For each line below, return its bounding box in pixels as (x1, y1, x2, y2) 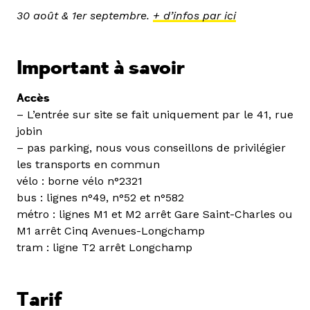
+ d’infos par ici (153, 8, 236, 22)
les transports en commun (17, 157, 160, 171)
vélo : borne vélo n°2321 (17, 174, 143, 188)
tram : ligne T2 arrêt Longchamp (17, 240, 192, 254)
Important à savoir (17, 55, 185, 80)
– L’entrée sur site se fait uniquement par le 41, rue (17, 107, 293, 121)
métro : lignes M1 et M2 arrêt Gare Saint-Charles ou (17, 207, 293, 221)
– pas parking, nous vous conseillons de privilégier (17, 140, 286, 154)
